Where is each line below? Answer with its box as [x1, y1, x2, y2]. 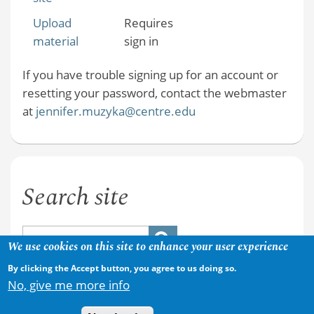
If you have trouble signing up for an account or [22, 66, 278, 83]
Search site [22, 178, 129, 216]
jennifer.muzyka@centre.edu [35, 102, 196, 119]
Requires [123, 15, 173, 32]
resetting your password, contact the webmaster [22, 84, 287, 101]
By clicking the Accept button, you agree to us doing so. [8, 262, 237, 275]
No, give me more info [8, 277, 130, 294]
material [32, 33, 78, 50]
